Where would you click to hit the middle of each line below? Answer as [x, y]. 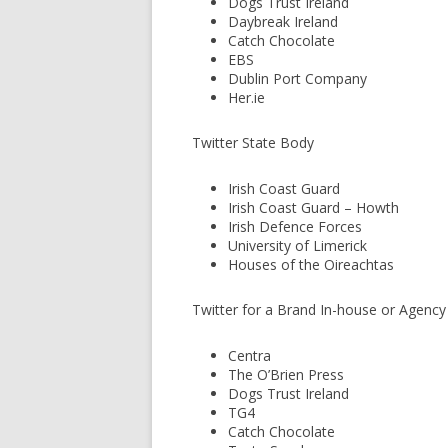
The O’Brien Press [286, 374]
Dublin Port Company [297, 78]
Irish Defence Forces [295, 226]
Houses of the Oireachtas [311, 264]
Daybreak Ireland [283, 21]
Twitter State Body [253, 142]
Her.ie [246, 97]
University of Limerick [297, 245]
